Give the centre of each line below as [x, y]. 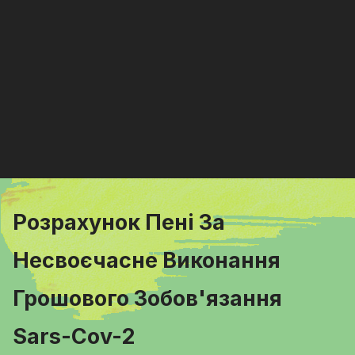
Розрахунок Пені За [119, 222]
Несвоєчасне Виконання [147, 260]
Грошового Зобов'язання [147, 298]
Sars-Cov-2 [74, 336]
